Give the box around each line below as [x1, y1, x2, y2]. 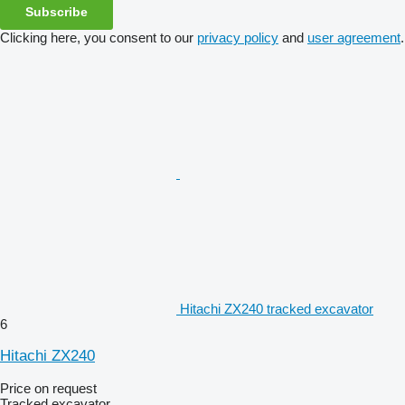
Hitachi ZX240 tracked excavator [180, 300, 373, 316]
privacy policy [197, 29, 278, 45]
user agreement [307, 29, 400, 45]
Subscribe [25, 4, 88, 19]
